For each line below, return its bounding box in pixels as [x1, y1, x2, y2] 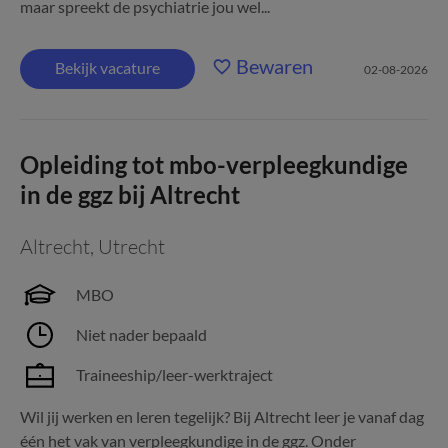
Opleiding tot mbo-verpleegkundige [20, 150, 408, 179]
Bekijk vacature [55, 58, 160, 77]
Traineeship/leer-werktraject [76, 365, 273, 384]
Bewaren [236, 54, 313, 78]
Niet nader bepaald [76, 325, 207, 344]
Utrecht [98, 234, 165, 259]
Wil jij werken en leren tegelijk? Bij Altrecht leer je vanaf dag [20, 407, 424, 426]
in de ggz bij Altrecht [20, 180, 240, 209]
